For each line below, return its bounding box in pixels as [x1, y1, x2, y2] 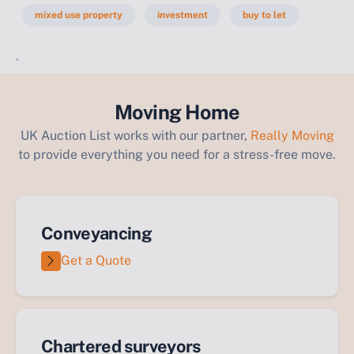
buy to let [243, 9, 286, 21]
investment [157, 9, 208, 21]
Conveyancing [41, 223, 153, 243]
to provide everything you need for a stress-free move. [18, 147, 336, 162]
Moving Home [114, 100, 240, 124]
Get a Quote [60, 253, 131, 268]
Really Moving [250, 128, 334, 143]
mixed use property [35, 9, 122, 21]
